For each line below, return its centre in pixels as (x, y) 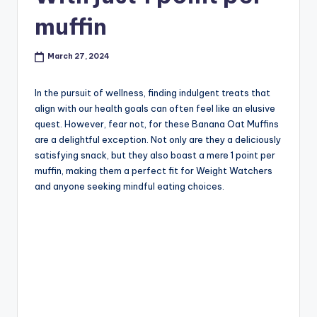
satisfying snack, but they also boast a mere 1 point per (155, 155)
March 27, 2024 (79, 57)
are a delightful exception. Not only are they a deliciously (158, 139)
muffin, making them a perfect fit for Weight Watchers (154, 170)
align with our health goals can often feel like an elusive (155, 108)
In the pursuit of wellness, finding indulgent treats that (152, 92)
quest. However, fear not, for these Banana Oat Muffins (157, 123)
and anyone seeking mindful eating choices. (129, 186)
